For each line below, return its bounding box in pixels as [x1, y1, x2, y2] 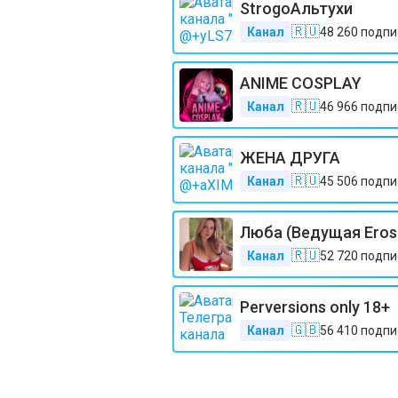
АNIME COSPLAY [240, 73, 362, 92]
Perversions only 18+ [240, 297, 390, 316]
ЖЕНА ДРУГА [240, 147, 340, 167]
